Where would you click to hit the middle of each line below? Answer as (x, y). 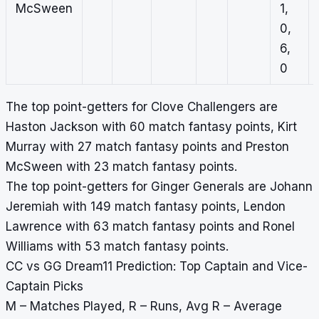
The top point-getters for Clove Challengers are (142, 107)
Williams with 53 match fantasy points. (117, 247)
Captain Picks (45, 287)
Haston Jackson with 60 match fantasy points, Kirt (151, 127)
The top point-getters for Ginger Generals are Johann (159, 187)
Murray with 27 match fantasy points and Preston (147, 147)
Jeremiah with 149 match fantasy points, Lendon (146, 207)
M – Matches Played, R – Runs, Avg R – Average (144, 307)
